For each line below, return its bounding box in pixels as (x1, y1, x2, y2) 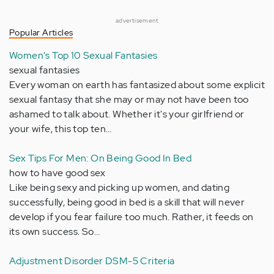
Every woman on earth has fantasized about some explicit (9, 78, 265, 91)
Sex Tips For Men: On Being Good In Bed (9, 151, 192, 165)
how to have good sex (9, 166, 105, 179)
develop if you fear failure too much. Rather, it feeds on (9, 210, 254, 223)
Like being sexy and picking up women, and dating (9, 180, 230, 194)
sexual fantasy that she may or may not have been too (9, 92, 249, 106)
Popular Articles (9, 26, 73, 38)
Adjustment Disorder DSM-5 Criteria (9, 254, 175, 267)
